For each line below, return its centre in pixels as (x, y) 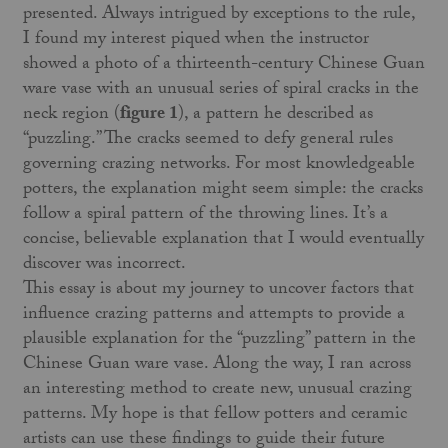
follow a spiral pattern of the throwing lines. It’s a (205, 215)
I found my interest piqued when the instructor (195, 40)
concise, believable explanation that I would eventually (223, 240)
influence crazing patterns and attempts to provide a (213, 315)
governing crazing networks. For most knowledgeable (218, 165)
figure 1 (148, 115)
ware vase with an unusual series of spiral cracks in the (220, 90)
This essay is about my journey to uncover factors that (218, 290)
